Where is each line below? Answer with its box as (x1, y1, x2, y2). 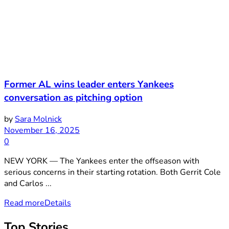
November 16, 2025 (4, 125, 80, 136)
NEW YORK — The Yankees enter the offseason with (4, 155, 199, 167)
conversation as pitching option (4, 90, 143, 104)
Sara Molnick (15, 113, 62, 125)
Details (44, 197, 71, 209)
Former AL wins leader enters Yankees (4, 77, 174, 91)
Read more (4, 197, 44, 209)
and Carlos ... (4, 178, 52, 190)
